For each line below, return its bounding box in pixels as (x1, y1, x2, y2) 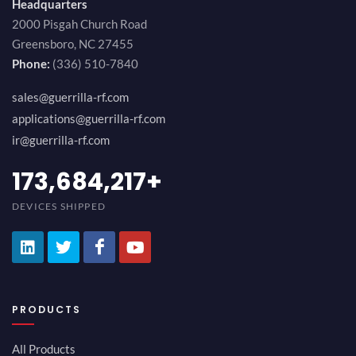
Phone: (12, 56, 50, 72)
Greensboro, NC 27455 (12, 37, 133, 52)
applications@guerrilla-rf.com (12, 111, 165, 126)
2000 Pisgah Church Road (12, 17, 147, 32)
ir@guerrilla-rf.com (12, 133, 110, 148)
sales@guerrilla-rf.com (12, 90, 129, 105)
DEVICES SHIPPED (12, 199, 106, 212)
